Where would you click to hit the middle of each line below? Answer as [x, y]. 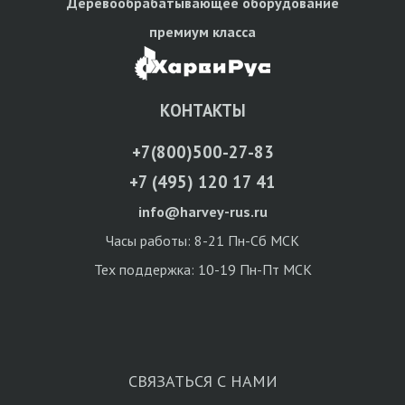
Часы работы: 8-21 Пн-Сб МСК [202, 240]
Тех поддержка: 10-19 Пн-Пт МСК [202, 269]
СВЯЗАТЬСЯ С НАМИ [202, 381]
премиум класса [202, 31]
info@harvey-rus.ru [202, 211]
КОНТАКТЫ [202, 110]
